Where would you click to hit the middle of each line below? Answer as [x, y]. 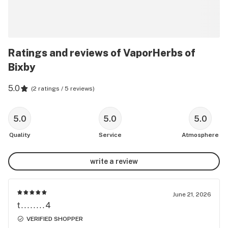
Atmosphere [200, 135]
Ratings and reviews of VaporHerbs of [102, 53]
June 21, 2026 [192, 194]
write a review [114, 161]
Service [110, 135]
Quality [20, 135]
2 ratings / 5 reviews [63, 89]
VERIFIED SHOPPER [55, 219]
